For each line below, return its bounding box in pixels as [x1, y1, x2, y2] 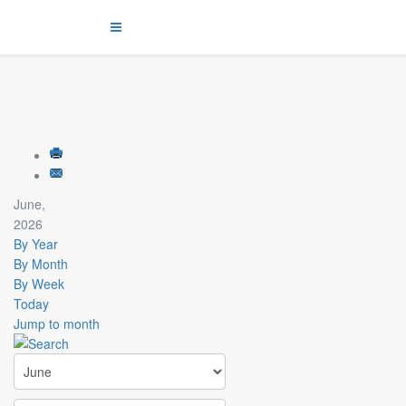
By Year [14, 235, 58, 253]
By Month [14, 255, 68, 273]
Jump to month [14, 314, 100, 333]
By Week [14, 275, 64, 293]
